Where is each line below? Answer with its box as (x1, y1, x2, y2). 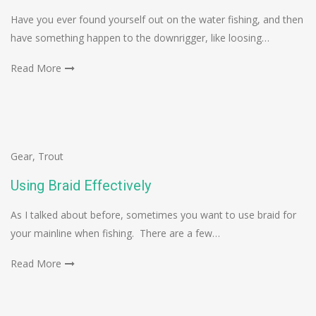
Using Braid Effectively (11, 177, 151, 195)
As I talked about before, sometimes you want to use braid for (11, 208, 296, 222)
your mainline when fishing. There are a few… (11, 226, 220, 241)
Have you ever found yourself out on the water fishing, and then (11, 13, 303, 27)
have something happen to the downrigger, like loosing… (11, 31, 269, 45)
